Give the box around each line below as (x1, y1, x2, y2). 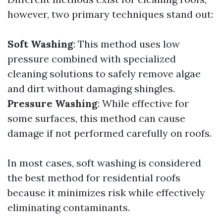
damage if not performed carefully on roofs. (7, 127, 212, 139)
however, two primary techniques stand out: (7, 8, 213, 20)
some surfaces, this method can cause (7, 112, 185, 124)
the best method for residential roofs (7, 171, 180, 184)
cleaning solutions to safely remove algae (7, 67, 201, 80)
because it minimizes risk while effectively (7, 186, 205, 199)
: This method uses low (73, 38, 180, 50)
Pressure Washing (7, 97, 98, 110)
